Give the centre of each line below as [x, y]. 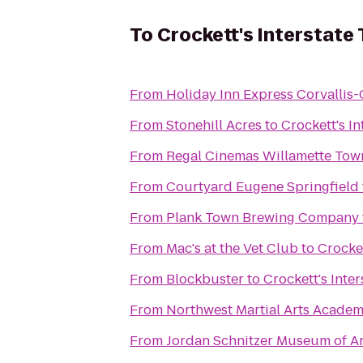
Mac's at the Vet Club [232, 248]
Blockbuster [205, 279]
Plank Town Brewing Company [263, 218]
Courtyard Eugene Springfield [263, 187]
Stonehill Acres [214, 125]
